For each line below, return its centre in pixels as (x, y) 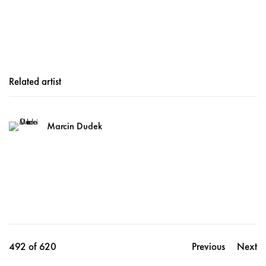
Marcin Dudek (75, 126)
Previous (208, 247)
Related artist (35, 82)
